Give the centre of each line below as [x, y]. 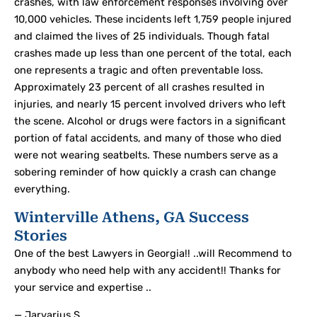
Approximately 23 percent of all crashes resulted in [139, 87]
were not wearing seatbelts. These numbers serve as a [146, 155]
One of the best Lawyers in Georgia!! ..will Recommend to [153, 253]
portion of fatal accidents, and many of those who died [148, 138]
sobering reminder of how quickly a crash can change [145, 172]
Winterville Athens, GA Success [132, 217]
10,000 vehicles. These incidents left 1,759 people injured [153, 19]
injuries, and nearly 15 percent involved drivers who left [150, 104]
